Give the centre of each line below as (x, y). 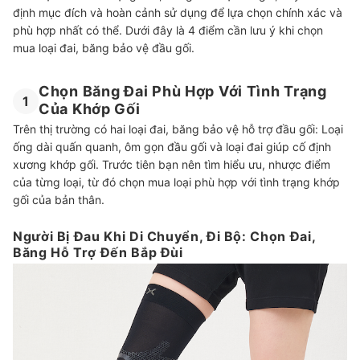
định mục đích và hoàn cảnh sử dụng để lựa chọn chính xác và (178, 12)
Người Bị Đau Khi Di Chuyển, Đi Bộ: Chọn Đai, (164, 236)
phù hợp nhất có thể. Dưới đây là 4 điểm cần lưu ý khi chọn (168, 30)
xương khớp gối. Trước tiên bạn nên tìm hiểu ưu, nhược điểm (172, 164)
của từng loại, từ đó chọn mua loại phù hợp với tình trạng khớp (176, 182)
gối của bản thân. (60, 199)
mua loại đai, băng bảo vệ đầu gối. (105, 47)
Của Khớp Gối (90, 108)
